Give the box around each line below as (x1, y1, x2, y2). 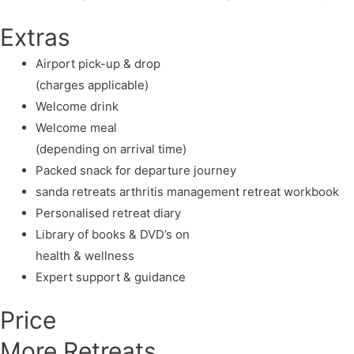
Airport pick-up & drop (36, 55, 160, 71)
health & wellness (36, 247, 134, 263)
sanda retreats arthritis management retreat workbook (36, 183, 339, 199)
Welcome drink (36, 98, 119, 114)
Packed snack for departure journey (36, 162, 236, 178)
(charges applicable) (36, 77, 149, 92)
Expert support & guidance (36, 269, 186, 284)
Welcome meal (36, 119, 117, 135)
